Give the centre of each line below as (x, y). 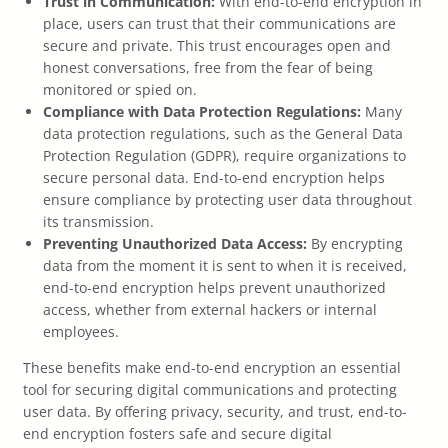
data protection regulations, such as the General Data (223, 133)
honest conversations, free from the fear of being (208, 67)
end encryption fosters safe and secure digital (177, 433)
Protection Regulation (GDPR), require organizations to (224, 155)
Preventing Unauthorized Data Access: (175, 243)
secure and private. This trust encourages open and (217, 45)
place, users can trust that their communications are (219, 23)
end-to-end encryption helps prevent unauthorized (214, 287)
